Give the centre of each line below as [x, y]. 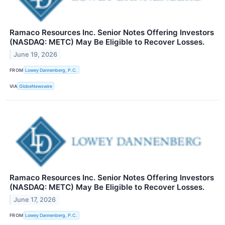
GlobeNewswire [36, 86]
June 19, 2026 [36, 54]
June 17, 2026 [35, 200]
